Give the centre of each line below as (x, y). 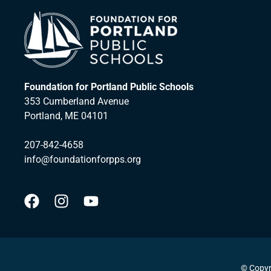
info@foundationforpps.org (83, 160)
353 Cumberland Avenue (77, 102)
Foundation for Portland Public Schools (109, 87)
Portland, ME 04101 (66, 116)
